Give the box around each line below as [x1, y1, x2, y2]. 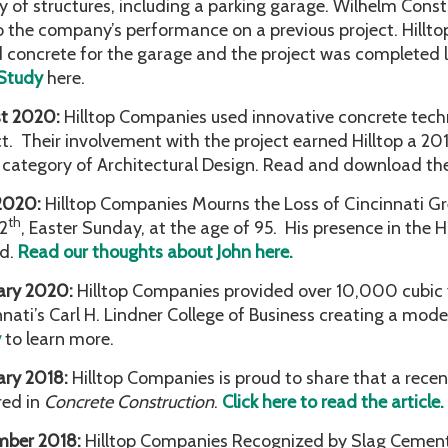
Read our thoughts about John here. [18, 241, 293, 263]
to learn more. [5, 328, 114, 350]
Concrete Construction [44, 391, 214, 413]
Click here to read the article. [222, 391, 444, 413]
